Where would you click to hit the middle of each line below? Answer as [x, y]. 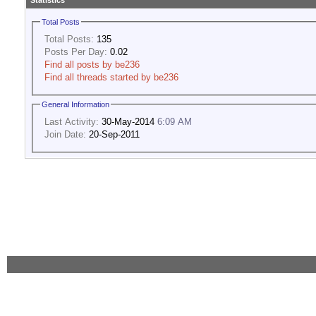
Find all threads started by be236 [111, 77]
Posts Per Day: [76, 51]
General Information [75, 105]
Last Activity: [72, 121]
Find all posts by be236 [92, 64]
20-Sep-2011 [113, 134]
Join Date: [65, 134]
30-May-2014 [128, 121]
